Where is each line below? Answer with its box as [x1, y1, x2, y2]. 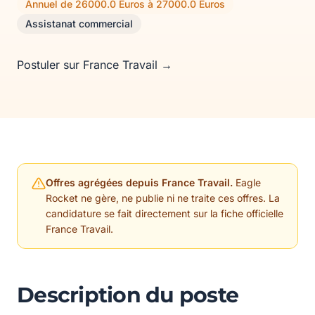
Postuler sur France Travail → [17, 58, 172, 72]
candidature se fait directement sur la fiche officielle [46, 207, 283, 219]
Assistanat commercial [25, 18, 133, 30]
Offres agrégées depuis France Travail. [46, 176, 233, 188]
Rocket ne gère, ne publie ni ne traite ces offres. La [46, 192, 280, 204]
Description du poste [17, 282, 238, 308]
